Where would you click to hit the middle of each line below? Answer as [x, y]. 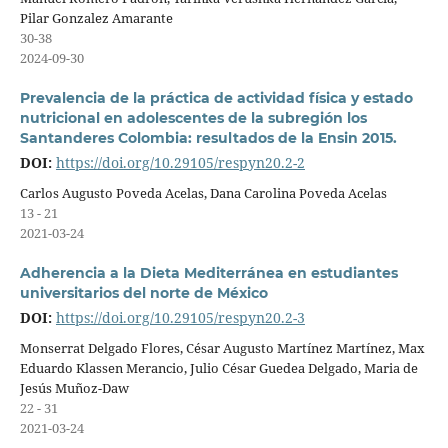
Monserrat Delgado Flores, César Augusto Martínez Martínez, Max [222, 348]
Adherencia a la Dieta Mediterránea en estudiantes [208, 273]
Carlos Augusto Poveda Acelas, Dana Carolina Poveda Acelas [203, 193]
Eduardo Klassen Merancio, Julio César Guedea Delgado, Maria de [218, 368]
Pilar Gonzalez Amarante [96, 18]
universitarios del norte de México [143, 293]
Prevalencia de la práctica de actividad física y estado [216, 98]
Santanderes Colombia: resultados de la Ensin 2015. [208, 138]
